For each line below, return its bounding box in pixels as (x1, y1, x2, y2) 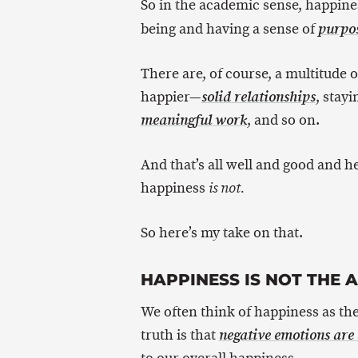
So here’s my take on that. (140, 223, 303, 243)
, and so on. (246, 110, 320, 130)
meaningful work (140, 111, 247, 130)
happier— (140, 87, 201, 107)
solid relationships (201, 88, 316, 107)
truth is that (140, 325, 219, 345)
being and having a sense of (140, 19, 318, 39)
